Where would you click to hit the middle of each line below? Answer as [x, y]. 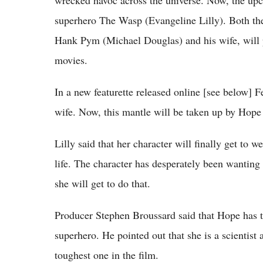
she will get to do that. [102, 183]
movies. [71, 60]
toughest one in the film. [107, 254]
